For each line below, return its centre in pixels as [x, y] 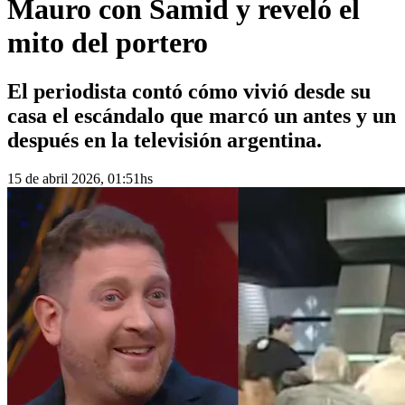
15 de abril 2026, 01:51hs [80, 178]
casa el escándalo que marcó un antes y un [202, 115]
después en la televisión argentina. [165, 140]
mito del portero [108, 43]
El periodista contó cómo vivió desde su [189, 91]
